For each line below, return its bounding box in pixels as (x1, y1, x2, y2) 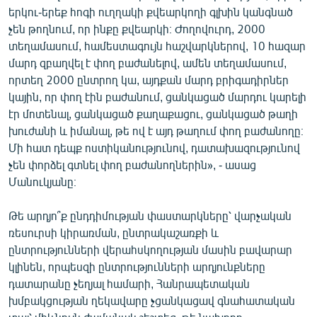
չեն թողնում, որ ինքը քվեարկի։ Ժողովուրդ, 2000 (8, 21, 265, 35)
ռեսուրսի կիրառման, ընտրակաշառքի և (8, 225, 219, 239)
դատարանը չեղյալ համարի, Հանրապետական (8, 276, 250, 290)
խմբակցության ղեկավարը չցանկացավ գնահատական (8, 293, 295, 307)
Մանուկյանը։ (8, 174, 76, 188)
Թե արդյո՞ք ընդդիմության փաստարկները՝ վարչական (8, 208, 292, 222)
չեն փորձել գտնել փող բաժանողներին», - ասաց (8, 157, 256, 171)
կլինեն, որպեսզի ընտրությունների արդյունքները (8, 259, 265, 273)
